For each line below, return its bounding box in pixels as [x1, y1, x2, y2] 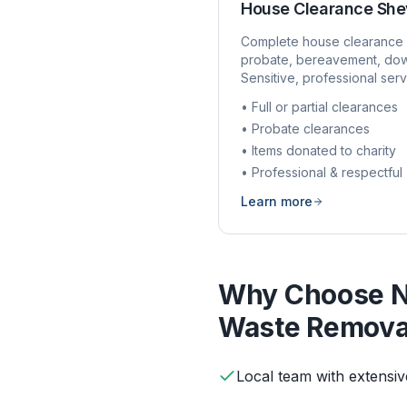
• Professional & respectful [241, 164, 402, 180]
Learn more [241, 194, 313, 209]
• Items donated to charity [241, 143, 396, 158]
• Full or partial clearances [241, 99, 398, 114]
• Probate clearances [241, 121, 370, 136]
